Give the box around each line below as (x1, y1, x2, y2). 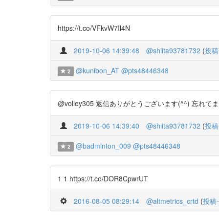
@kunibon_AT (75, 66, 119, 75)
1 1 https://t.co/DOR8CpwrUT (58, 174, 148, 183)
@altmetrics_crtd (146, 196, 198, 206)
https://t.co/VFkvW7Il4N (58, 23, 130, 33)
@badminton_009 (75, 141, 131, 151)
